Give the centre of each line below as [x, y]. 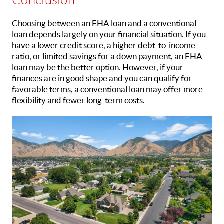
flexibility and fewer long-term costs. [78, 100]
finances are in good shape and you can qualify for [102, 78]
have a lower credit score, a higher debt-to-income [104, 45]
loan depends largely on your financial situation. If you [109, 34]
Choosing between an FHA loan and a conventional [104, 23]
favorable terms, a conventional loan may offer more [107, 89]
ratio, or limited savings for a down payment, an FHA [107, 56]
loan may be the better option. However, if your [98, 67]
